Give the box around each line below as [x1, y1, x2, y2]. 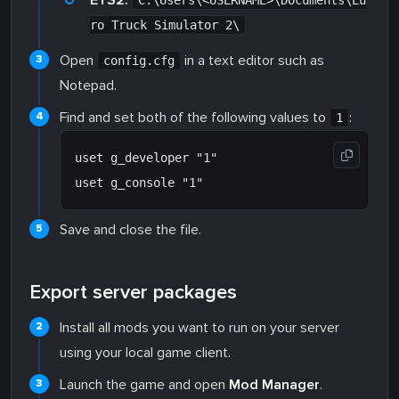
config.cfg [103, 53, 175, 68]
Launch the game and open [60, 376, 229, 394]
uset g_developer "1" [75, 151, 217, 165]
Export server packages [29, 281, 237, 305]
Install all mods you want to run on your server [60, 319, 339, 337]
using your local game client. [60, 344, 231, 362]
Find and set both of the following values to [60, 109, 330, 126]
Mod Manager [229, 376, 320, 394]
